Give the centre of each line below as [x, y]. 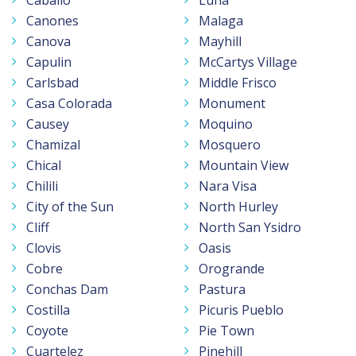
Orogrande [232, 268]
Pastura [222, 289]
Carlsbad [52, 82]
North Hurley [238, 206]
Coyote [47, 330]
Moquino [226, 124]
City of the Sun [70, 206]
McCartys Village [248, 62]
